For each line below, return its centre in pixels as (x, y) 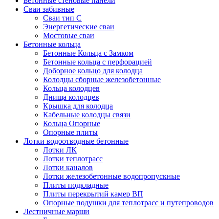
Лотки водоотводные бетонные (76, 141)
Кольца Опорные (72, 123)
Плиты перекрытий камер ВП (93, 194)
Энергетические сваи (79, 27)
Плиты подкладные (76, 185)
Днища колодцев (71, 97)
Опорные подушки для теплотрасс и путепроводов (128, 203)
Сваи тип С (62, 18)
